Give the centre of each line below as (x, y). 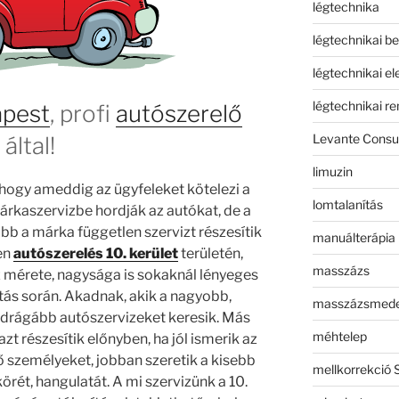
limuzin (332, 171)
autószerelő (179, 113)
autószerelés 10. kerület (96, 253)
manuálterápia (354, 237)
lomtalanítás (347, 204)
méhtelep (339, 336)
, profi (82, 113)
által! (31, 145)
